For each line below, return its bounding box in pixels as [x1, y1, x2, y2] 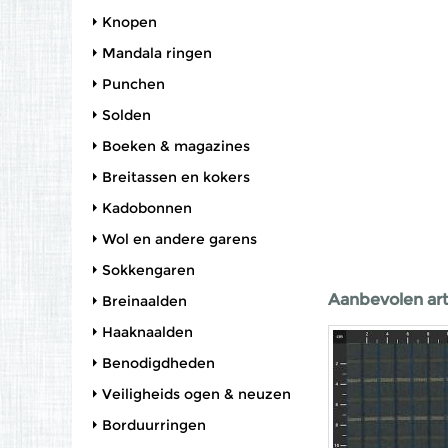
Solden [102, 106, 151, 124]
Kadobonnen [102, 199, 192, 217]
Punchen [102, 75, 165, 93]
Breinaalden [102, 292, 187, 310]
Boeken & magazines [102, 137, 250, 155]
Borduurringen [102, 416, 206, 434]
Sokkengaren [102, 261, 195, 279]
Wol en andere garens [102, 230, 257, 248]
